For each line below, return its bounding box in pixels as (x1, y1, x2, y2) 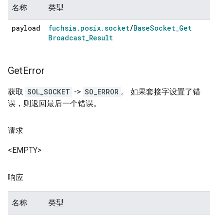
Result (89, 33, 113, 42)
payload (12, 23, 40, 33)
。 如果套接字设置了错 (121, 87, 200, 96)
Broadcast (48, 33, 85, 42)
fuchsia (48, 23, 76, 33)
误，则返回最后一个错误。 (8, 98, 101, 108)
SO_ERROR (85, 87, 119, 96)
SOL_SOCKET (27, 87, 70, 96)
